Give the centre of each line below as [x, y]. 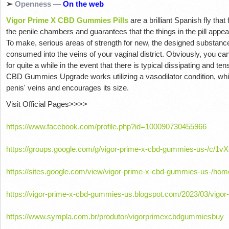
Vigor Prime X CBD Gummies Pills [67, 20]
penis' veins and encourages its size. [67, 87]
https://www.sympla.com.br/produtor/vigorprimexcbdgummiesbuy [115, 216]
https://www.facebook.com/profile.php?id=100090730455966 [106, 126]
